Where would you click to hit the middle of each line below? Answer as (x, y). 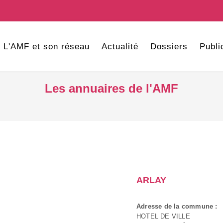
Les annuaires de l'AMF (111, 88)
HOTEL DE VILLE (163, 216)
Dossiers (169, 47)
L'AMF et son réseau (46, 47)
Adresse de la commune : (177, 206)
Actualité (120, 47)
